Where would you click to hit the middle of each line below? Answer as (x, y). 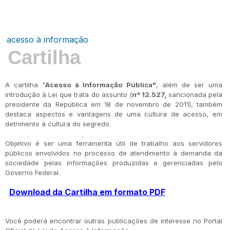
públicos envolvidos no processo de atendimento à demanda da (114, 153)
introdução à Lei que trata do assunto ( (69, 94)
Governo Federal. (33, 172)
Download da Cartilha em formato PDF (87, 192)
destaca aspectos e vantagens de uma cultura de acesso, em (114, 114)
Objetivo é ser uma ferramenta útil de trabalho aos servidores (114, 143)
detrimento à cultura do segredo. (58, 124)
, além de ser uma (189, 85)
